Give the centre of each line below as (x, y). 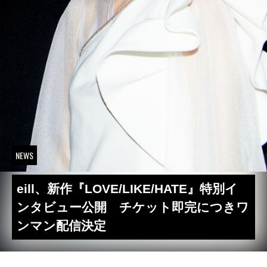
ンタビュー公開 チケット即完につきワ (133, 207)
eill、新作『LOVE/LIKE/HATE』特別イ (127, 189)
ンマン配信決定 (61, 226)
